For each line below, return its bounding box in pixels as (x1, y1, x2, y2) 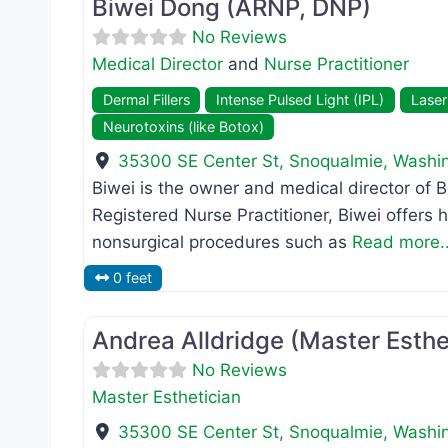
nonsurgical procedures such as (92, 232, 352, 253)
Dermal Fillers (102, 90, 190, 108)
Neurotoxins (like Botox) (102, 117, 264, 135)
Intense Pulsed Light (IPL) (216, 90, 385, 108)
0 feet (112, 269, 152, 287)
